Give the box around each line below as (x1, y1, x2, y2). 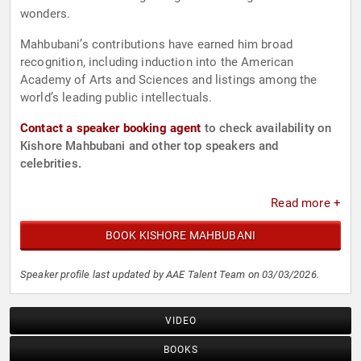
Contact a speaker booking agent (20, 121, 201, 136)
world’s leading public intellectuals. (20, 90, 213, 106)
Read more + (271, 196, 341, 211)
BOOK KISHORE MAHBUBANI (105, 229, 256, 243)
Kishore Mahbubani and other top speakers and (20, 139, 279, 154)
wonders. (20, 6, 71, 22)
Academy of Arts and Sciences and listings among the (20, 73, 317, 88)
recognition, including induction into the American (20, 55, 294, 70)
